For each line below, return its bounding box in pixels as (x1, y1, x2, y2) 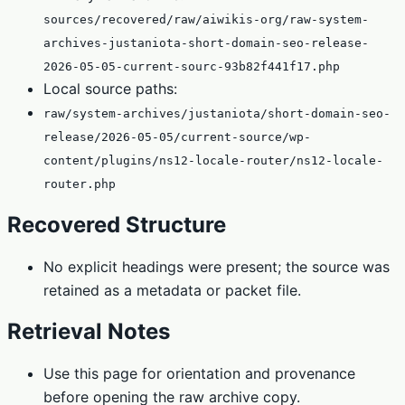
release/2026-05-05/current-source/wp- (43, 129, 311, 144)
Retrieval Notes (7, 318, 170, 345)
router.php (43, 176, 116, 191)
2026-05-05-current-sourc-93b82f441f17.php (43, 59, 340, 73)
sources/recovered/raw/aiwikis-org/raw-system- (43, 12, 369, 26)
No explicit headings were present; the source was (43, 257, 390, 276)
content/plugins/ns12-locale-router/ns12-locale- (43, 153, 383, 167)
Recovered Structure (7, 211, 226, 238)
